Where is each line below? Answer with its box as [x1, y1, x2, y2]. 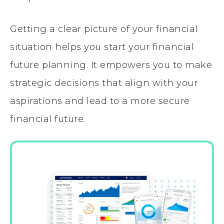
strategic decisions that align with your [10, 77, 197, 88]
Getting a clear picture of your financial [10, 23, 198, 34]
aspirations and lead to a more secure [10, 95, 190, 106]
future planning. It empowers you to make [10, 59, 212, 70]
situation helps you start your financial [10, 41, 194, 52]
